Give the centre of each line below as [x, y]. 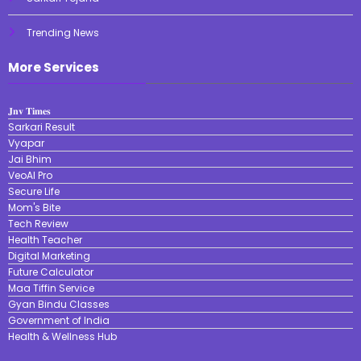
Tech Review [38, 223]
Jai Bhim [30, 159]
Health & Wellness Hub [62, 336]
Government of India [59, 320]
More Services [54, 67]
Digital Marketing [49, 255]
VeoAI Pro [30, 175]
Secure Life [34, 191]
